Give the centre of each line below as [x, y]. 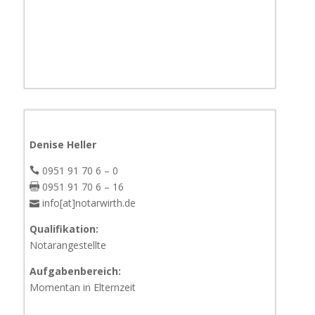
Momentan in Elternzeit [82, 288]
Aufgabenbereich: [75, 271]
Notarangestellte [67, 245]
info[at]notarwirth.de [87, 203]
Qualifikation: [64, 229]
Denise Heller [63, 145]
